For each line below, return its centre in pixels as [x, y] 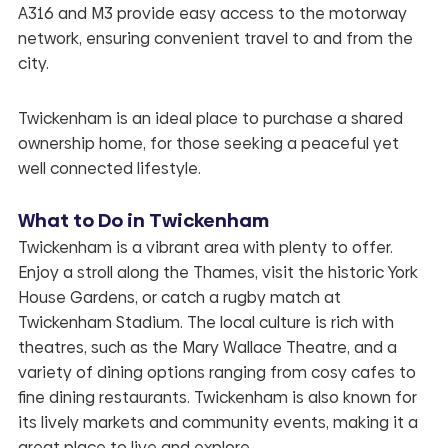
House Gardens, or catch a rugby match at [179, 297]
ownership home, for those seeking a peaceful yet [208, 143]
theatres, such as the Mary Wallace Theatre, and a [207, 347]
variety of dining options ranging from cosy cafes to [216, 372]
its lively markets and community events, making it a [217, 422]
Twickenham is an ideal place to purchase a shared [210, 118]
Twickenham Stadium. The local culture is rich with [205, 322]
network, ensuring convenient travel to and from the [215, 38]
